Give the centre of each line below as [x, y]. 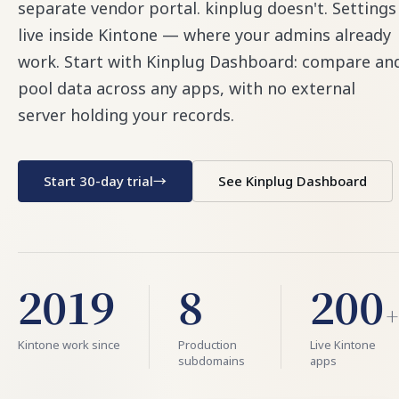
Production [208, 345]
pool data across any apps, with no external [187, 88]
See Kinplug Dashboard [293, 181]
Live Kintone [343, 345]
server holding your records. [126, 115]
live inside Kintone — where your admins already [204, 35]
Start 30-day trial [98, 181]
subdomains [212, 361]
